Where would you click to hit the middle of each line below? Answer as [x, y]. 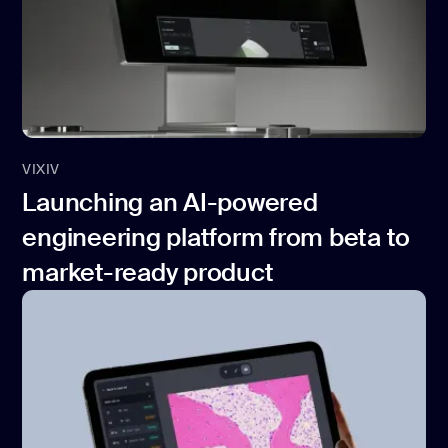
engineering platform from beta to [216, 237]
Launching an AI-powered [170, 202]
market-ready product [148, 272]
